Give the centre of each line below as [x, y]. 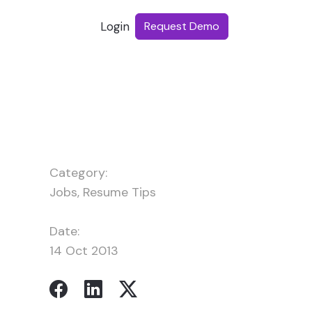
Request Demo [182, 26]
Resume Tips [119, 192]
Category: [78, 173]
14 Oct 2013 [84, 251]
